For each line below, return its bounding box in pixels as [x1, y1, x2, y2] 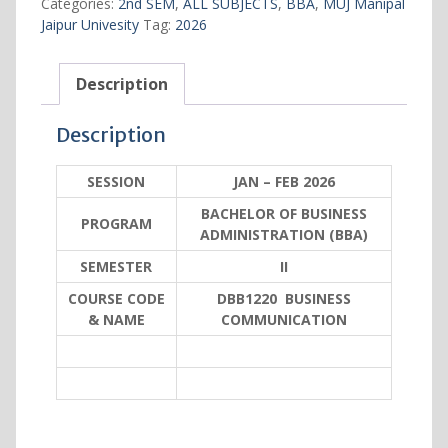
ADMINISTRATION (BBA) [199, 225, 368, 245]
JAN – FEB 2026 [232, 172, 335, 192]
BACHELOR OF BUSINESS [200, 204, 367, 224]
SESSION [87, 172, 146, 192]
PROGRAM [80, 214, 152, 234]
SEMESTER [80, 257, 153, 277]
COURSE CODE [67, 289, 165, 309]
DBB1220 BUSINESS [216, 289, 351, 309]
